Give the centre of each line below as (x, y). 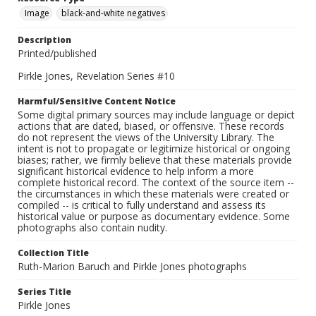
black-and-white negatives (113, 13)
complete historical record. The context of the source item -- (156, 183)
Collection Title (53, 253)
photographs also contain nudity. (92, 228)
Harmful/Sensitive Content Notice (97, 102)
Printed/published (57, 54)
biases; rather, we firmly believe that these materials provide (155, 160)
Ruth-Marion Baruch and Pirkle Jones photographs (132, 267)
